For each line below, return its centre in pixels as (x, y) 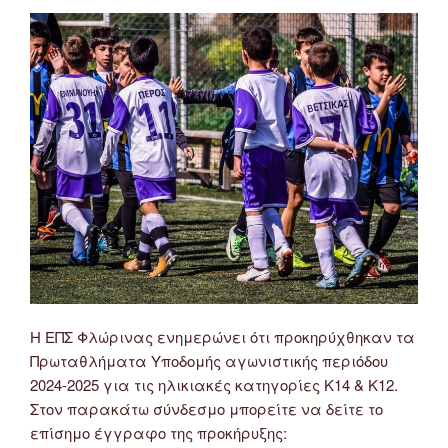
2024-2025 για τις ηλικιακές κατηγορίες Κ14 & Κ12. (214, 385)
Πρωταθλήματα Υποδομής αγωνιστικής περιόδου (209, 361)
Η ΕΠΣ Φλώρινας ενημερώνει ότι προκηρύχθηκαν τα (222, 337)
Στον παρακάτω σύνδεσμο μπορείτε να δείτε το (206, 409)
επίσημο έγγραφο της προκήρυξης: (158, 433)
